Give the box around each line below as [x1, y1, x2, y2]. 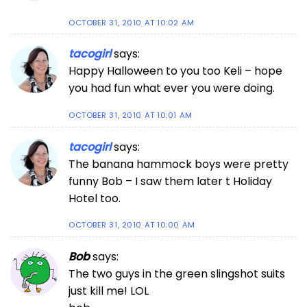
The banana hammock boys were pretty [69, 156, 288, 172]
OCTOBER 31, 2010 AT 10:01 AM [69, 110, 193, 121]
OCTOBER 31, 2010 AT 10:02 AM [69, 16, 195, 28]
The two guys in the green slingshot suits [69, 266, 285, 282]
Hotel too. [69, 190, 121, 206]
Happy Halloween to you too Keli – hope [69, 63, 282, 79]
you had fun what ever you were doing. [69, 80, 275, 97]
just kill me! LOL [69, 283, 149, 299]
